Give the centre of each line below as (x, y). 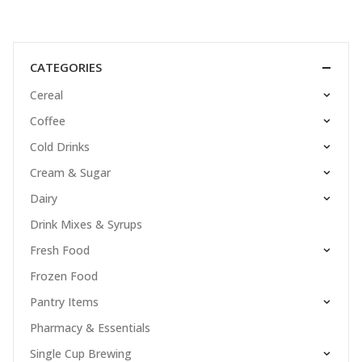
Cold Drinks (60, 147)
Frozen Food (64, 276)
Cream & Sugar (70, 173)
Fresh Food (60, 250)
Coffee (48, 121)
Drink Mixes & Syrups (86, 225)
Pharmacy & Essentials (90, 328)
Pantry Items (64, 302)
